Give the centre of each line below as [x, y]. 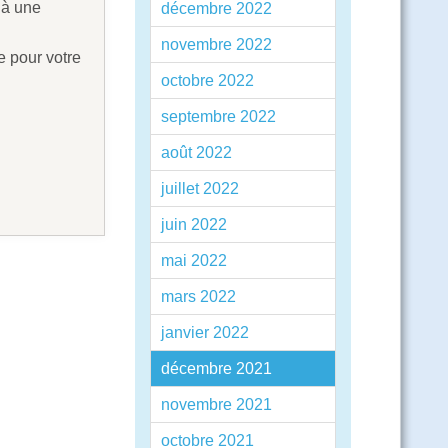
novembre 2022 [216, 44]
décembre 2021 [216, 368]
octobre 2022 [207, 80]
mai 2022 [193, 260]
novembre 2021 [216, 404]
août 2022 [196, 152]
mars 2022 [198, 296]
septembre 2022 [218, 116]
